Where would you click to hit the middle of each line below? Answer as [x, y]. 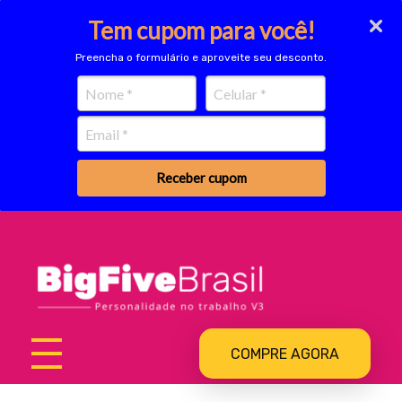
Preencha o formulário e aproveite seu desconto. [201, 57]
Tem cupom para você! [201, 31]
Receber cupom [201, 177]
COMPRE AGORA [285, 354]
